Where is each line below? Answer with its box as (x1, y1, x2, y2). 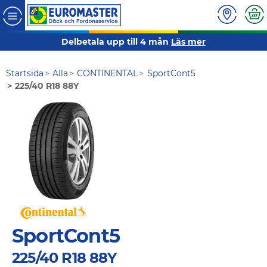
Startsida (6, 68, 44, 79)
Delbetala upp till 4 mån (61, 36, 171, 48)
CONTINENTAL (77, 68, 138, 79)
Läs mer (171, 36, 206, 48)
